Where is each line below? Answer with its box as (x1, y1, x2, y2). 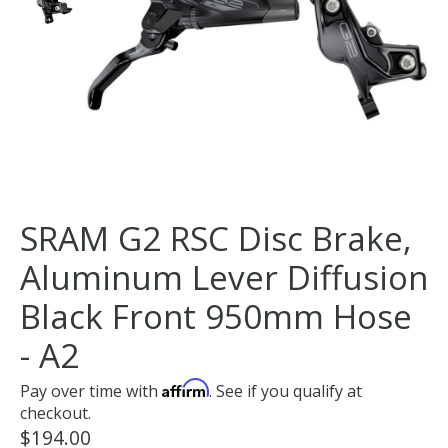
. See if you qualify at (209, 380, 362, 403)
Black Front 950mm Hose (20, 294, 412, 340)
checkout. (20, 402, 91, 425)
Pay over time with (20, 380, 162, 403)
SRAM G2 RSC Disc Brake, (20, 216, 412, 262)
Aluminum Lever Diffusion (20, 255, 428, 301)
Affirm (162, 378, 209, 399)
